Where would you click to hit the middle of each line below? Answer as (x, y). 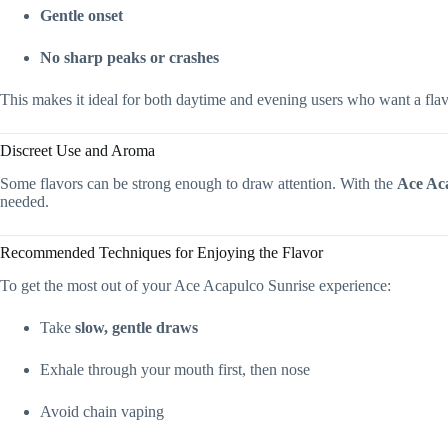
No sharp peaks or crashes (129, 58)
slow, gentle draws (136, 327)
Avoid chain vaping (102, 411)
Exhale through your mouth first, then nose (175, 369)
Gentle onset (81, 16)
